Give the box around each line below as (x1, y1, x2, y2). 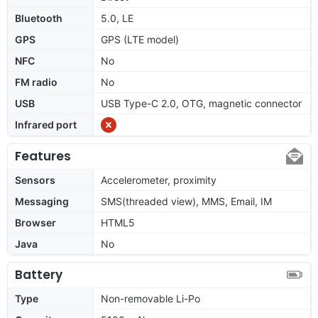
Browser (15, 216, 56, 229)
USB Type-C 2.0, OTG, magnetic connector (101, 97, 302, 109)
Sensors (15, 173, 55, 186)
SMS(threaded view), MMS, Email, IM (101, 194, 272, 207)
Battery (15, 265, 62, 283)
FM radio (15, 75, 57, 88)
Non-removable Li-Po (101, 292, 200, 305)
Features (15, 147, 71, 165)
